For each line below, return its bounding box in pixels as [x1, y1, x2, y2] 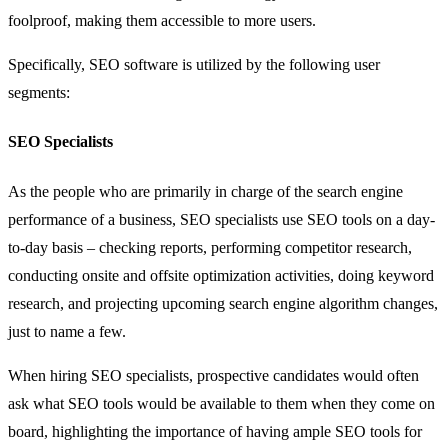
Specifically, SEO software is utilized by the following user [8, 56, 380, 74]
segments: [8, 84, 70, 102]
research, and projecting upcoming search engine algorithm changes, [8, 294, 438, 312]
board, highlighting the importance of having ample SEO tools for [8, 422, 422, 440]
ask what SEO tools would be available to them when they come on [8, 394, 435, 412]
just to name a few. [8, 322, 126, 340]
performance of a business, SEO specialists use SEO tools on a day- [8, 210, 435, 228]
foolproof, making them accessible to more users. [8, 12, 316, 30]
